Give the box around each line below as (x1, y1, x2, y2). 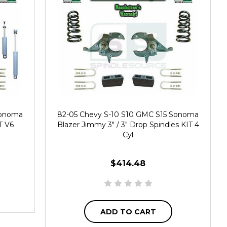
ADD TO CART (100, 207, 156, 216)
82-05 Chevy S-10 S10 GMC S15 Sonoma (57, 110, 199, 120)
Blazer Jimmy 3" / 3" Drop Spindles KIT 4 (57, 120, 199, 130)
